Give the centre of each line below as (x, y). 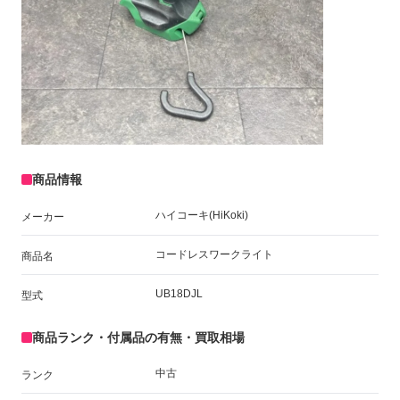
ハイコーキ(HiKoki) (202, 215)
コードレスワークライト (214, 254)
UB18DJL (179, 293)
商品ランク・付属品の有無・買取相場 (138, 337)
